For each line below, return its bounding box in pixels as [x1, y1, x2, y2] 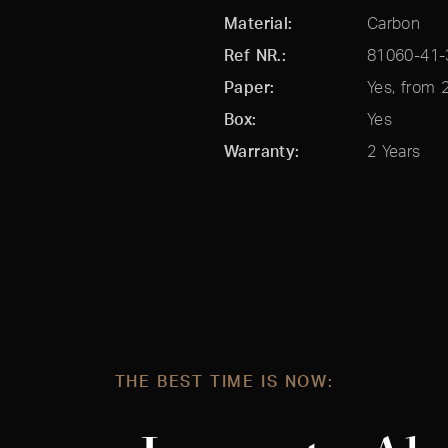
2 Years [366, 141, 421, 161]
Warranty [223, 141, 296, 161]
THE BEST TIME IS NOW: [114, 371, 334, 391]
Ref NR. [223, 45, 282, 65]
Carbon [366, 13, 421, 33]
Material [223, 13, 289, 33]
